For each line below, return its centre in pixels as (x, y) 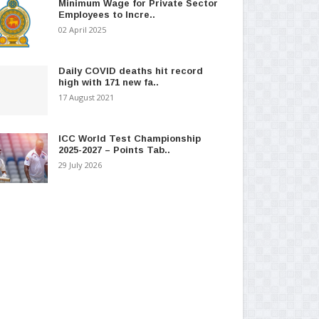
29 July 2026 (80, 164)
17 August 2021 (86, 97)
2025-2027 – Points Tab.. (114, 150)
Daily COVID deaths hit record (130, 70)
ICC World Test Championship (129, 138)
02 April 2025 (82, 29)
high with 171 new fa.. (108, 82)
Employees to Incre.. (106, 14)
